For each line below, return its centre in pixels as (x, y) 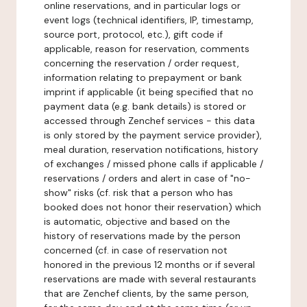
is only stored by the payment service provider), (153, 135)
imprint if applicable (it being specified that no (149, 92)
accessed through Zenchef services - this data (149, 121)
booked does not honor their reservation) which (152, 207)
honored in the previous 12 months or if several (149, 265)
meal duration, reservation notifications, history (151, 149)
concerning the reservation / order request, (142, 63)
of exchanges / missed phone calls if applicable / (153, 164)
